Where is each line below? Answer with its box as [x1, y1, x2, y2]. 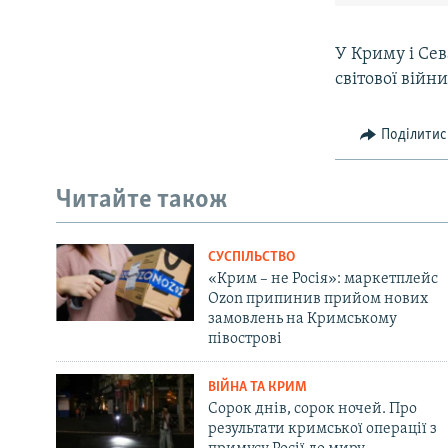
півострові [207, 330, 282, 347]
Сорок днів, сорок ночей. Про [207, 400, 417, 417]
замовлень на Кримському [207, 310, 397, 327]
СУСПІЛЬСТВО [207, 249, 295, 265]
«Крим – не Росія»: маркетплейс [207, 270, 438, 287]
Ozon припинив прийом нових [207, 290, 428, 307]
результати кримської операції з [207, 420, 437, 437]
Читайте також [56, 187, 228, 215]
